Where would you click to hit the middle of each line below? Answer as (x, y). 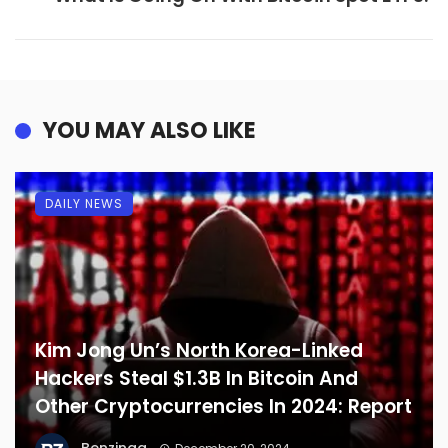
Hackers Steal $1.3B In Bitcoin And (196, 379)
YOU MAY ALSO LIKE (149, 131)
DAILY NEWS (84, 204)
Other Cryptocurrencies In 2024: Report (223, 407)
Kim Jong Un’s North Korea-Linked (199, 351)
